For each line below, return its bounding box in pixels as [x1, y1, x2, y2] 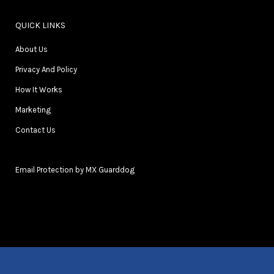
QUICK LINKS [15, 20, 65, 31]
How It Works [15, 85, 62, 95]
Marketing [15, 105, 51, 115]
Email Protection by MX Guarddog [15, 165, 135, 175]
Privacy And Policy [15, 65, 77, 75]
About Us [15, 45, 48, 54]
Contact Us [15, 125, 56, 135]
